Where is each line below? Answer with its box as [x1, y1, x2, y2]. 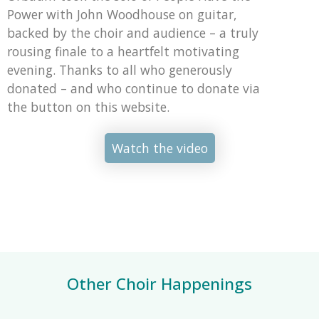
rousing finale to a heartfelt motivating [7, 42, 239, 60]
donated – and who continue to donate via [7, 79, 260, 97]
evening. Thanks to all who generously [7, 61, 232, 78]
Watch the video [111, 139, 208, 157]
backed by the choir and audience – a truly [7, 23, 258, 41]
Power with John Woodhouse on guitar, [7, 5, 237, 23]
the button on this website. [7, 98, 169, 115]
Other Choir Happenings [67, 272, 252, 295]
